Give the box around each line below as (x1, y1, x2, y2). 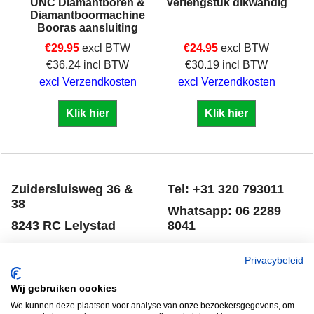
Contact (11, 292, 55, 306)
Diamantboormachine (30, 8, 145, 21)
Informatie (11, 263, 69, 277)
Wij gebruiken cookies (11, 283, 117, 294)
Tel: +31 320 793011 (168, 182, 284, 196)
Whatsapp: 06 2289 (168, 204, 281, 218)
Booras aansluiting (37, 21, 138, 34)
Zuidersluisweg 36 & (11, 182, 133, 196)
